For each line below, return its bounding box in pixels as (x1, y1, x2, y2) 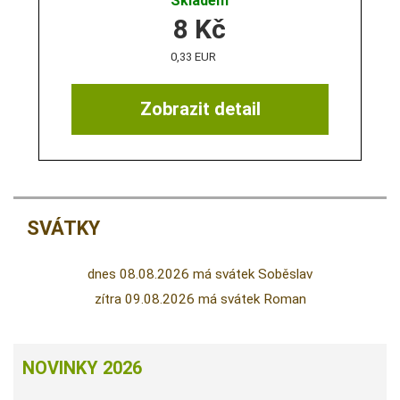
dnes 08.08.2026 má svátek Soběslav (87, 266, 312, 283)
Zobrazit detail (139, 98, 261, 121)
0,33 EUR (171, 49, 217, 63)
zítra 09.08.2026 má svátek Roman (94, 291, 306, 308)
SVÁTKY (27, 217, 100, 240)
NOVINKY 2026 (22, 357, 142, 379)
